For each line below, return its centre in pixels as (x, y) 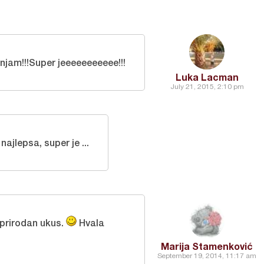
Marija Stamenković (207, 246)
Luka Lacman (207, 77)
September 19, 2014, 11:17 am (207, 256)
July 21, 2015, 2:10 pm (207, 87)
